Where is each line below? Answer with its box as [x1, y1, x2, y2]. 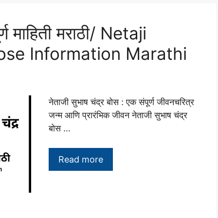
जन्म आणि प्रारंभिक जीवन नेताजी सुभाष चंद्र [49, 110, 187, 121]
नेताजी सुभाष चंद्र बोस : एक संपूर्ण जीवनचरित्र [49, 97, 194, 108]
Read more [58, 154, 103, 165]
